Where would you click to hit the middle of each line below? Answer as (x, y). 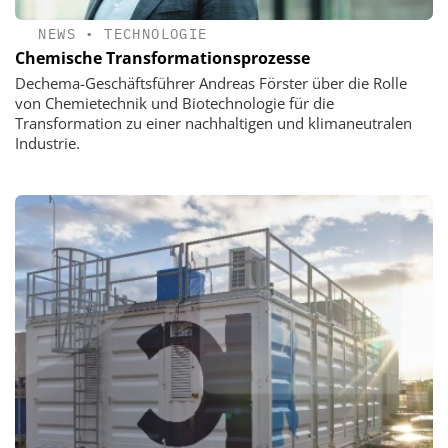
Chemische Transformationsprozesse (162, 58)
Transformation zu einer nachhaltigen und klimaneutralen (213, 123)
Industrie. (47, 143)
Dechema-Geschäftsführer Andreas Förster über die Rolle (211, 83)
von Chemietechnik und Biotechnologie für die (174, 103)
